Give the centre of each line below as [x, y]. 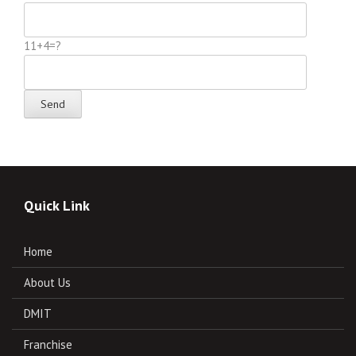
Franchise [48, 345]
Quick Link [57, 206]
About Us [47, 283]
